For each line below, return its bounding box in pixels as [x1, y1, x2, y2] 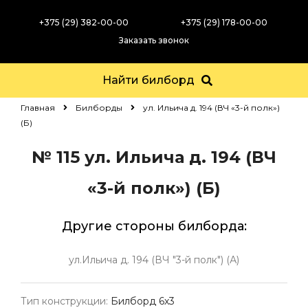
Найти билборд [102, 74, 195, 87]
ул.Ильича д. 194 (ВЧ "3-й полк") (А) [69, 254, 239, 266]
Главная [21, 102, 55, 113]
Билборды [76, 102, 122, 113]
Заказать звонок [119, 35, 189, 45]
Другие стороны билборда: [61, 219, 247, 234]
